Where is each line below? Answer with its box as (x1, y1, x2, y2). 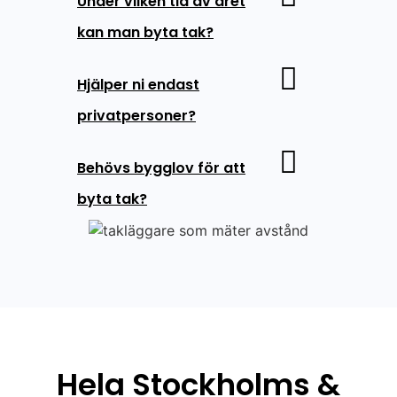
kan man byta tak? (77, 21, 214, 43)
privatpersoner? (77, 105, 196, 126)
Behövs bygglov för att (77, 157, 245, 178)
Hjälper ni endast (77, 74, 199, 95)
